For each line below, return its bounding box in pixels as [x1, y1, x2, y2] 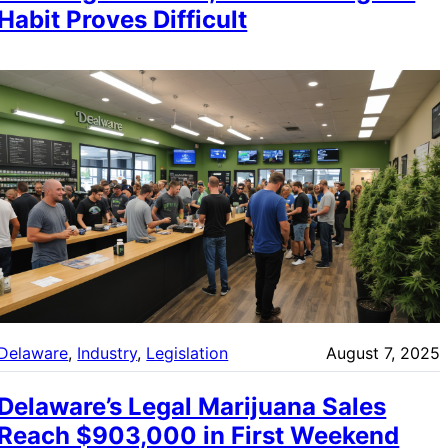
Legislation [146, 343, 229, 364]
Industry [77, 343, 138, 364]
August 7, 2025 [325, 343, 440, 364]
